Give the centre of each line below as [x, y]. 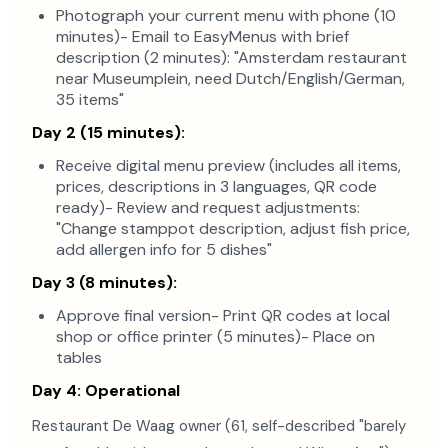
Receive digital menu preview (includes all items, [228, 165]
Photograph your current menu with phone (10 [226, 15]
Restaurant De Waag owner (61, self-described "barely [219, 426]
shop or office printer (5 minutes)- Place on [215, 336]
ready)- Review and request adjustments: [208, 207]
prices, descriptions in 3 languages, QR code [216, 186]
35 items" [90, 99]
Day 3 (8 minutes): [104, 282]
